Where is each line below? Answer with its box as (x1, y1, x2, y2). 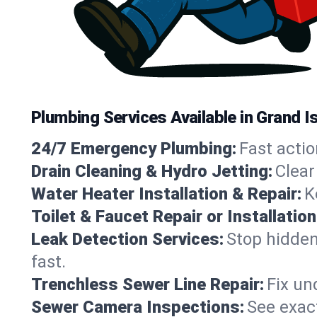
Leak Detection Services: (31, 229, 224, 249)
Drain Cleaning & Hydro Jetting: (31, 161, 272, 181)
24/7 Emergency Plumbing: (31, 138, 236, 158)
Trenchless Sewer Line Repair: (31, 274, 264, 294)
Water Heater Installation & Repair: (31, 183, 301, 204)
